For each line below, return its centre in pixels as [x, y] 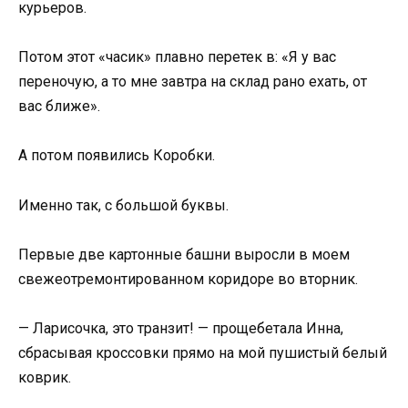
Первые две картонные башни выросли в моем [184, 254]
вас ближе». [59, 107]
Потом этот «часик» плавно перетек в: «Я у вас [177, 57]
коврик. [45, 377]
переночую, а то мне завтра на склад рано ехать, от [193, 82]
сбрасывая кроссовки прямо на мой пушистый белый [203, 352]
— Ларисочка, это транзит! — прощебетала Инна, [181, 328]
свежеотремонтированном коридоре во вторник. [188, 279]
